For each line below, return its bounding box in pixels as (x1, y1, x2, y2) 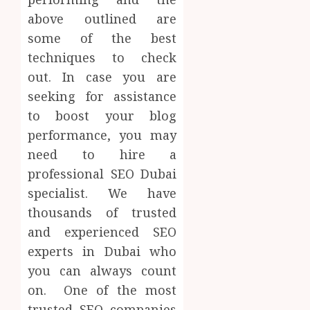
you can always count (28, 262, 177, 280)
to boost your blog (28, 107, 177, 125)
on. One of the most (28, 282, 177, 299)
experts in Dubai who (28, 243, 177, 260)
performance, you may (28, 127, 177, 144)
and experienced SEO (28, 224, 177, 241)
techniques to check (28, 49, 177, 66)
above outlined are (28, 10, 177, 28)
